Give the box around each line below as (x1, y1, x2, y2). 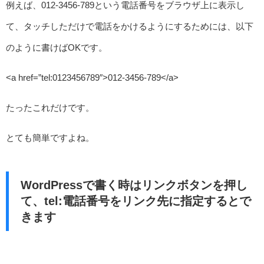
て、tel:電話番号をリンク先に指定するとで (20, 194, 251, 207)
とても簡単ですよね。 (6, 133, 94, 143)
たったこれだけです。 (6, 103, 94, 113)
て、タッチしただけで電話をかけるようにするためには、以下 (6, 21, 253, 32)
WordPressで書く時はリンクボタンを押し (20, 178, 247, 192)
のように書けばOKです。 (6, 42, 107, 53)
